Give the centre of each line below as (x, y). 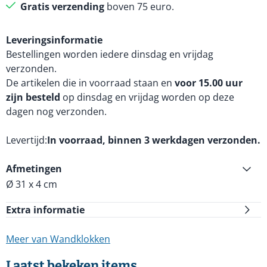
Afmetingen (34, 169)
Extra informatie (45, 210)
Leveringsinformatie (54, 40)
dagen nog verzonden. (56, 111)
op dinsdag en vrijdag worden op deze (147, 97)
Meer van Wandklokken (58, 239)
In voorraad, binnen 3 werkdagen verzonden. (154, 140)
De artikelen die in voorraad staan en (90, 83)
